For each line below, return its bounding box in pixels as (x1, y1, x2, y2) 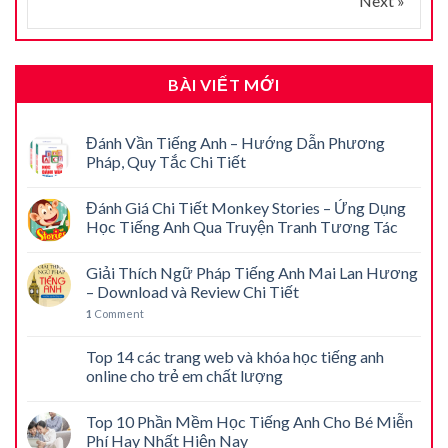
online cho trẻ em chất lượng (86, 365, 283, 385)
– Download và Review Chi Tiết (86, 281, 299, 301)
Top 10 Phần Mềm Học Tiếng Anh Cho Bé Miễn (86, 411, 413, 431)
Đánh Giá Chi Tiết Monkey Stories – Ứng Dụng (86, 197, 406, 217)
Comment (92, 306, 144, 320)
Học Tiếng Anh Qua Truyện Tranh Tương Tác (86, 216, 398, 236)
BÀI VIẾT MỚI (168, 74, 280, 94)
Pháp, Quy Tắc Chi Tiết (86, 151, 246, 171)
